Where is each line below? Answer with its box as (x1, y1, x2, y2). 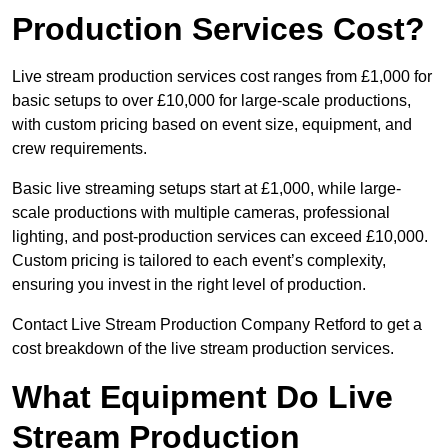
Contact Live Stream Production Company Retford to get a (12, 316, 422, 334)
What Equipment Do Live (12, 379, 393, 416)
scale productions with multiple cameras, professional (12, 204, 390, 222)
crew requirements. (12, 140, 147, 158)
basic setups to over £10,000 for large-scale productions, (12, 92, 411, 110)
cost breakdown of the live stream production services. (12, 340, 394, 358)
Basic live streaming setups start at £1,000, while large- (12, 180, 401, 198)
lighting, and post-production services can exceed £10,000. (12, 228, 428, 246)
